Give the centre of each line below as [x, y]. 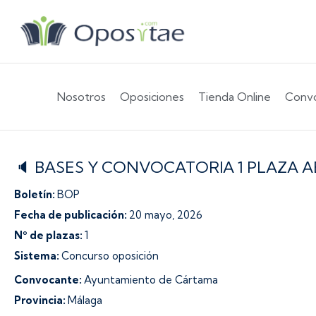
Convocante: [49, 280]
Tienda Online [234, 97]
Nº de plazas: [49, 235]
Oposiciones [152, 97]
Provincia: [41, 300]
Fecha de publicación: [72, 215]
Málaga [85, 300]
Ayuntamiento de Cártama [151, 280]
